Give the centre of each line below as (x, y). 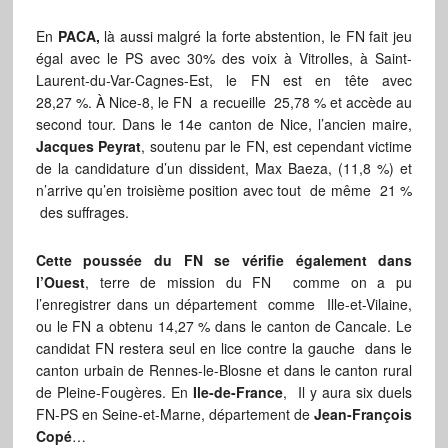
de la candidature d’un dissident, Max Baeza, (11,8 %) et (224, 168)
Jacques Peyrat (88, 146)
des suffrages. (82, 212)
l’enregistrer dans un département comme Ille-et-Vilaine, (224, 304)
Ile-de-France (238, 392)
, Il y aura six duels (348, 392)
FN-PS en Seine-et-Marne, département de (175, 414)
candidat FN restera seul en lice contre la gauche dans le (224, 348)
